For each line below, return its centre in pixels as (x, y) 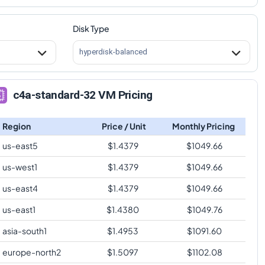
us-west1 (20, 167)
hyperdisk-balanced (113, 52)
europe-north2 (31, 252)
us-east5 (20, 145)
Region (16, 126)
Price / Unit (124, 126)
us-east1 (19, 209)
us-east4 (20, 188)
